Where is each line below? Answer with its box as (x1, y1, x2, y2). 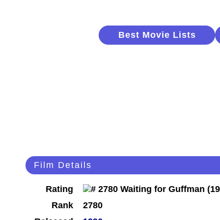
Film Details (34, 160, 92, 170)
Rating (46, 184, 73, 194)
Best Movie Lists (118, 30, 196, 40)
